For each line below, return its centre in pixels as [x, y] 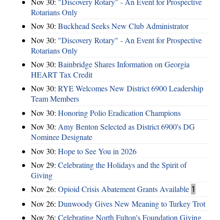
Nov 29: [44, 165]
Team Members [55, 99]
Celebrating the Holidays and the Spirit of [122, 165]
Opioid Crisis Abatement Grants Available [124, 189]
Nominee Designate [62, 137]
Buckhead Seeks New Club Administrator [123, 26]
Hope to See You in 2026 [97, 151]
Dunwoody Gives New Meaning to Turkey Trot [132, 203]
